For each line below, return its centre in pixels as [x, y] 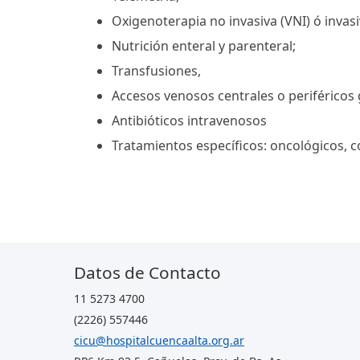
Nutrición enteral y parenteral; [207, 46]
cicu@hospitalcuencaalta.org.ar [159, 341]
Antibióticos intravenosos [191, 121]
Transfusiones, [158, 71]
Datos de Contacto [147, 273]
